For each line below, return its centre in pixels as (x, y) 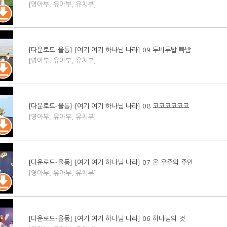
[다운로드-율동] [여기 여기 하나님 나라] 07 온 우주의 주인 (111, 162)
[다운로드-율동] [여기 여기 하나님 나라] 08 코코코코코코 (109, 106)
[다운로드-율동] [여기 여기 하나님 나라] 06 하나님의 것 (107, 218)
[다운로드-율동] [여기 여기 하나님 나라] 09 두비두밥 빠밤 (110, 50)
